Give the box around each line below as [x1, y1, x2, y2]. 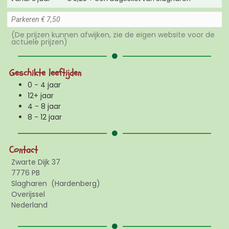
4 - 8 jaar [28, 101, 61, 112]
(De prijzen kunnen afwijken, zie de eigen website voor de [11, 30, 215, 40]
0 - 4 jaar [28, 80, 61, 90]
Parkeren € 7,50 [11, 15, 60, 24]
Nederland [11, 200, 48, 211]
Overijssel [11, 189, 45, 200]
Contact [9, 144, 38, 157]
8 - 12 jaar [28, 112, 62, 123]
